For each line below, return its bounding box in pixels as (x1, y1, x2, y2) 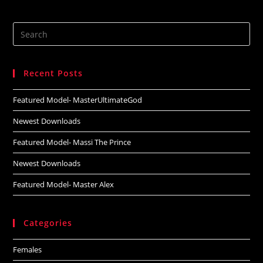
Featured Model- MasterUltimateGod (13, 95, 143, 106)
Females (13, 244, 42, 255)
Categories (23, 217, 73, 229)
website (12, 53, 43, 65)
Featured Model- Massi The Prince (13, 137, 131, 148)
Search (12, 23, 40, 35)
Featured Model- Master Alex (13, 179, 114, 190)
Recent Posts (23, 68, 83, 79)
